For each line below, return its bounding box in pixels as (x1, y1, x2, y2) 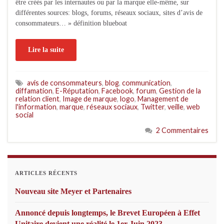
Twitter (140, 102, 164, 111)
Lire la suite (28, 45, 64, 53)
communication (122, 78, 170, 87)
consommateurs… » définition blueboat (15, 19, 127, 27)
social (15, 110, 33, 119)
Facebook (101, 86, 133, 95)
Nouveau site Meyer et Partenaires (15, 186, 131, 195)
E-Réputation (55, 86, 98, 95)
